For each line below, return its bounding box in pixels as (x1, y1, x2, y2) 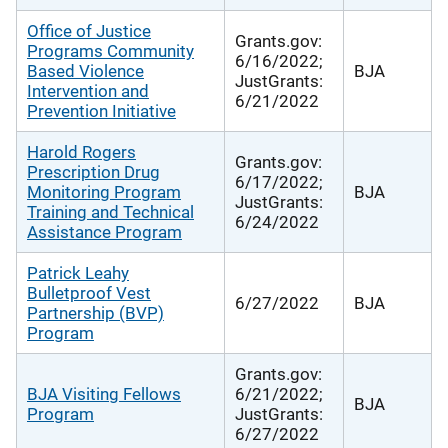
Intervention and (27, 80, 149, 101)
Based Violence (27, 60, 144, 81)
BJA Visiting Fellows (27, 383, 181, 404)
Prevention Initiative (27, 100, 176, 121)
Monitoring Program (27, 181, 181, 202)
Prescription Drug (27, 161, 160, 182)
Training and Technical (27, 201, 194, 222)
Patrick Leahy (27, 262, 129, 283)
